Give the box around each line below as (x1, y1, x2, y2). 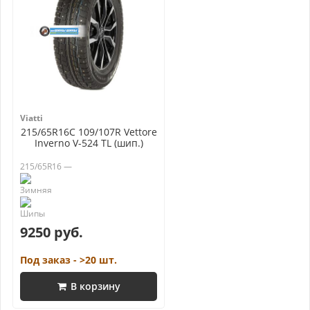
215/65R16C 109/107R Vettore (20, 125, 157, 138)
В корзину (70, 280, 120, 293)
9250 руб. (20, 223, 83, 241)
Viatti (20, 112, 43, 124)
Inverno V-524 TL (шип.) (34, 136, 143, 149)
